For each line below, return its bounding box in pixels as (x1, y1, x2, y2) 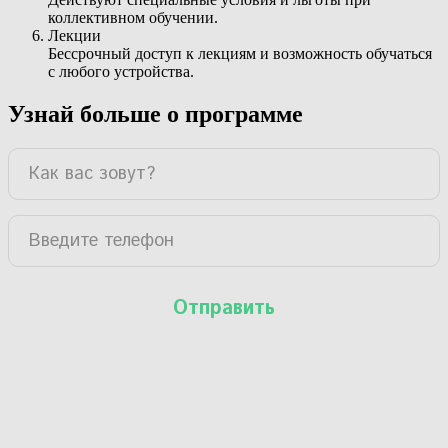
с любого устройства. (48, 63, 194, 81)
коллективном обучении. (48, 9, 218, 27)
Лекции (48, 27, 101, 45)
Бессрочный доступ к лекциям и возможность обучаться (48, 45, 432, 63)
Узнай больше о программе (8, 100, 303, 127)
